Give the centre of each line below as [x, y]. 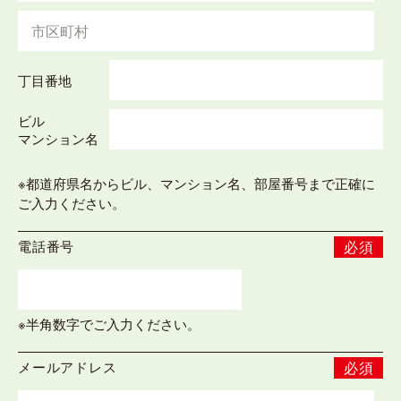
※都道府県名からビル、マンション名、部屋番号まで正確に [196, 183]
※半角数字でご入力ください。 [109, 324]
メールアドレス [68, 367]
